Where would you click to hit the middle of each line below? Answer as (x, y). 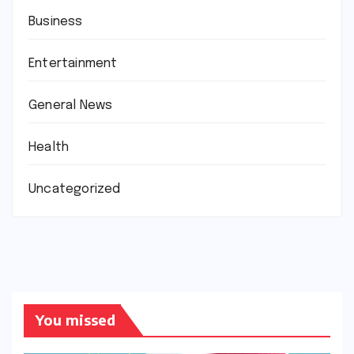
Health (49, 148)
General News (71, 106)
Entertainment (73, 64)
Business (56, 22)
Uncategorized (75, 190)
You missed (75, 319)
